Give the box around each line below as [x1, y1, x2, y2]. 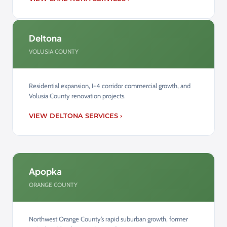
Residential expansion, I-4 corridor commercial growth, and [29, 81, 191, 90]
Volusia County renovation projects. [29, 91, 126, 100]
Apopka [29, 165, 62, 177]
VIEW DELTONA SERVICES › [29, 111, 122, 120]
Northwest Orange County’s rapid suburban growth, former [29, 214, 188, 223]
